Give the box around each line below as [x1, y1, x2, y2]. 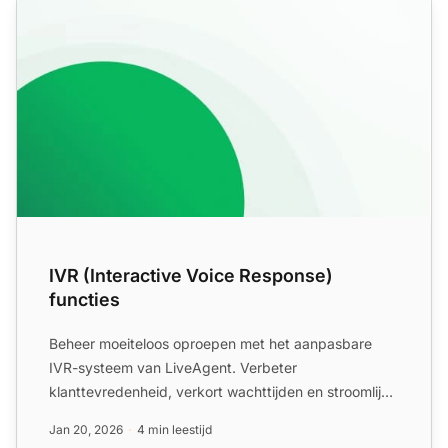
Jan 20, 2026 [49, 422, 123, 438]
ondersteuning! [49, 407, 147, 425]
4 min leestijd [137, 422, 212, 438]
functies [49, 289, 120, 311]
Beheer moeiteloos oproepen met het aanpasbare [49, 335, 372, 353]
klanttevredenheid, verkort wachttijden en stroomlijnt [49, 383, 394, 401]
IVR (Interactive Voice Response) [49, 265, 333, 287]
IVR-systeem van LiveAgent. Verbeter [49, 359, 297, 377]
